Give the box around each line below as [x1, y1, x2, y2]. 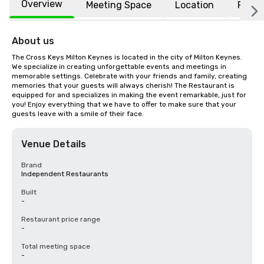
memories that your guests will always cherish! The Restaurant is [12, 81, 235, 90]
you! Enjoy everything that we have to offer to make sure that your [12, 100, 236, 108]
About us [12, 35, 54, 47]
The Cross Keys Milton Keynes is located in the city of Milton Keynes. [12, 53, 242, 61]
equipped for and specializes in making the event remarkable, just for [12, 91, 246, 99]
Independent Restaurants [21, 170, 108, 178]
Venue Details [21, 138, 86, 150]
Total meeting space [21, 242, 90, 250]
